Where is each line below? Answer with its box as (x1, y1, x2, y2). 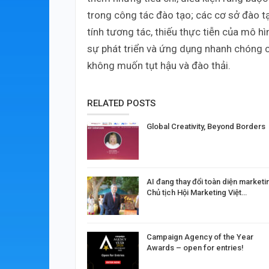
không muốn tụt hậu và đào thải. (87, 59, 231, 72)
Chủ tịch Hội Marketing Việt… (147, 188, 247, 198)
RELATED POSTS (87, 98, 156, 109)
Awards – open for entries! (147, 243, 244, 252)
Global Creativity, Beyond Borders (147, 122, 265, 131)
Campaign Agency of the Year (147, 232, 253, 241)
